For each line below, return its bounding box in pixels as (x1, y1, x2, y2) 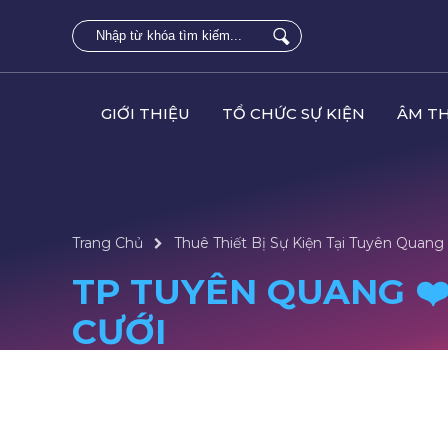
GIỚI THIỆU (101, 104, 190, 123)
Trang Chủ (72, 234, 143, 252)
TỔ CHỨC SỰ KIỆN (222, 104, 365, 123)
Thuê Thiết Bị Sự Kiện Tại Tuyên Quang (174, 234, 444, 252)
